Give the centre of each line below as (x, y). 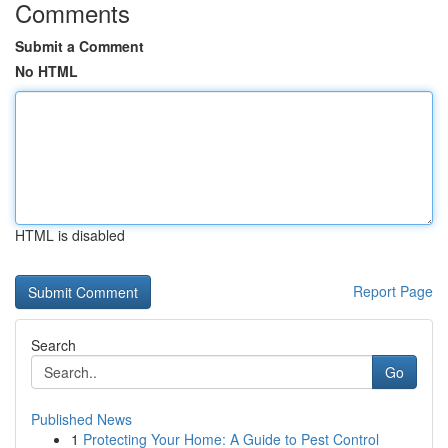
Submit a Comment (79, 46)
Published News (81, 419)
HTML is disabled (70, 235)
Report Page (393, 291)
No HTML (46, 71)
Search (53, 345)
